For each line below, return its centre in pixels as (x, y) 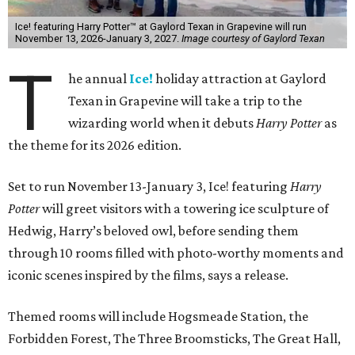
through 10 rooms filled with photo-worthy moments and (176, 253)
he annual (99, 79)
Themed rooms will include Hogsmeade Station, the (158, 317)
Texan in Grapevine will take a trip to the (185, 101)
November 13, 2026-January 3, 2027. (98, 39)
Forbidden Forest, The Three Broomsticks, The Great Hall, (174, 339)
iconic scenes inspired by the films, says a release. (148, 275)
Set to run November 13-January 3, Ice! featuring (148, 187)
